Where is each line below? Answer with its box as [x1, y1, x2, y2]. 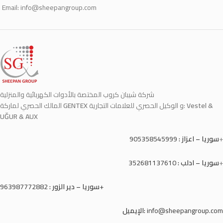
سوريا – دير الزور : [48, 180, 100, 193]
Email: [2, 1, 20, 14]
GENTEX [63, 99, 88, 112]
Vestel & [187, 99, 213, 112]
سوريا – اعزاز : [179, 132, 219, 145]
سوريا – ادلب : [178, 156, 219, 169]
